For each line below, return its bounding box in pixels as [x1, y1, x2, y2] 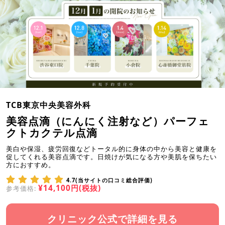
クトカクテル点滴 [6, 125, 97, 140]
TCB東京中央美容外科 [6, 99, 91, 110]
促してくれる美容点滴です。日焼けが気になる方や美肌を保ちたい [6, 152, 217, 161]
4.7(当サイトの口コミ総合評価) [66, 176, 153, 184]
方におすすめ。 [6, 160, 55, 169]
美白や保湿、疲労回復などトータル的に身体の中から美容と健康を [6, 144, 217, 153]
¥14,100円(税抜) [38, 182, 101, 193]
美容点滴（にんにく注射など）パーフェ [6, 114, 209, 128]
